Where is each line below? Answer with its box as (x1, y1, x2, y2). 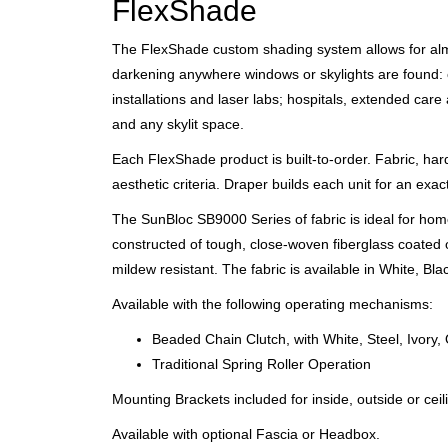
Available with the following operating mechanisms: (112, 296, 433, 312)
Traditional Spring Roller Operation (152, 356, 371, 372)
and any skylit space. (112, 116, 244, 132)
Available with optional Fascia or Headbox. (112, 426, 380, 442)
